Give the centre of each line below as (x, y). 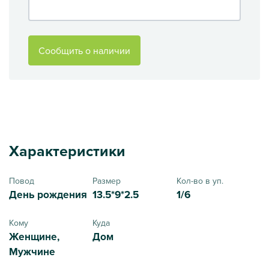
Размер (107, 180)
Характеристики (67, 151)
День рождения (48, 194)
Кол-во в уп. (200, 180)
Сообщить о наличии (84, 50)
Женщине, (34, 236)
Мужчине (32, 251)
